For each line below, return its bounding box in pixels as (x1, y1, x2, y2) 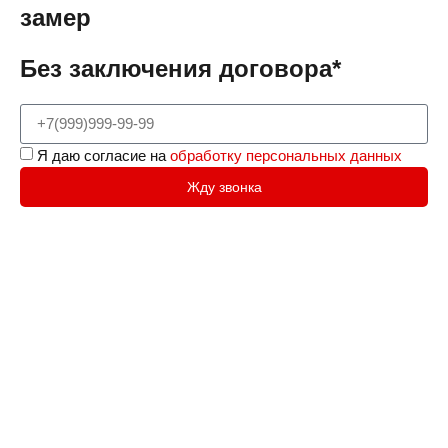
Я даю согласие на (37, 147, 170, 165)
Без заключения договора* (20, 55, 341, 83)
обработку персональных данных (170, 147, 402, 165)
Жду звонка (186, 179, 262, 196)
